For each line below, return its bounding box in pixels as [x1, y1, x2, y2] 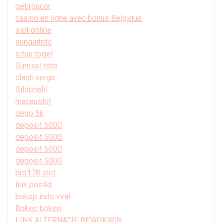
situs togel [15, 49, 53, 58]
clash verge [15, 72, 55, 82]
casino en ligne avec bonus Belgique [15, 13, 142, 23]
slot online [15, 25, 52, 35]
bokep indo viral [15, 191, 70, 201]
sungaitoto [15, 37, 52, 47]
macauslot [15, 96, 51, 106]
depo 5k [15, 108, 44, 118]
